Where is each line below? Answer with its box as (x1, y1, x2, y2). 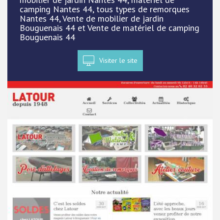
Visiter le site (99, 56, 137, 65)
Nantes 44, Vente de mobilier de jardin (20, 13, 164, 24)
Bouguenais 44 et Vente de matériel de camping (20, 22, 199, 33)
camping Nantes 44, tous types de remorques (20, 3, 190, 15)
